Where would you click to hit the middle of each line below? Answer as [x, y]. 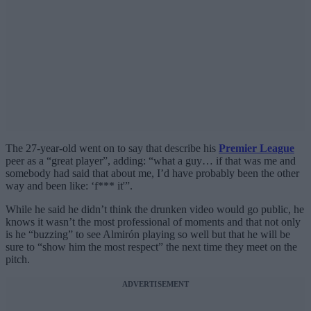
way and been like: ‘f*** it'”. [69, 186]
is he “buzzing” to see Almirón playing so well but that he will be [148, 235]
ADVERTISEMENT [155, 284]
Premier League [257, 149]
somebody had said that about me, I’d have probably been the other [152, 174]
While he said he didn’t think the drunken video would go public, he [155, 210]
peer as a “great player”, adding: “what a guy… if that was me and [151, 161]
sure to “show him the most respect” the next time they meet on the [151, 247]
